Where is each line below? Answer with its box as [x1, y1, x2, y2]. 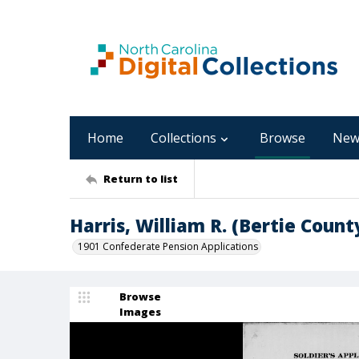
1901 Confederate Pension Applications [78, 240, 258, 253]
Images [119, 305, 161, 319]
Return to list [103, 171, 178, 186]
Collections [151, 129, 216, 147]
